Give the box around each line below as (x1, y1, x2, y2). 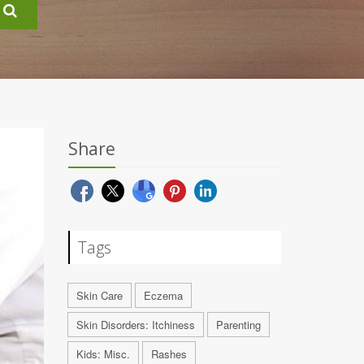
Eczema (143, 288, 183, 303)
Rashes (150, 346, 187, 362)
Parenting (215, 317, 261, 332)
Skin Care (76, 288, 123, 303)
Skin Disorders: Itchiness (76, 317, 195, 332)
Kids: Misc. (76, 346, 130, 362)
